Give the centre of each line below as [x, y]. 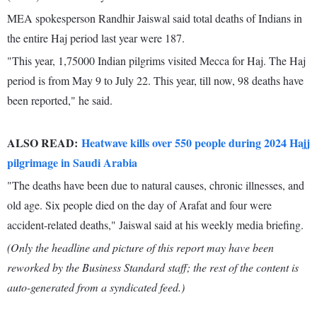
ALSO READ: [44, 143]
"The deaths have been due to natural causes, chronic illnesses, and [156, 185]
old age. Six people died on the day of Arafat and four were [139, 205]
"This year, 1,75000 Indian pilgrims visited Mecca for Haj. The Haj [156, 61]
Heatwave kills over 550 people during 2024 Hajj [196, 143]
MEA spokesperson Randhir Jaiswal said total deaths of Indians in [155, 18]
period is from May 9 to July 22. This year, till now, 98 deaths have [155, 81]
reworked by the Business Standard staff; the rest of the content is [153, 267]
